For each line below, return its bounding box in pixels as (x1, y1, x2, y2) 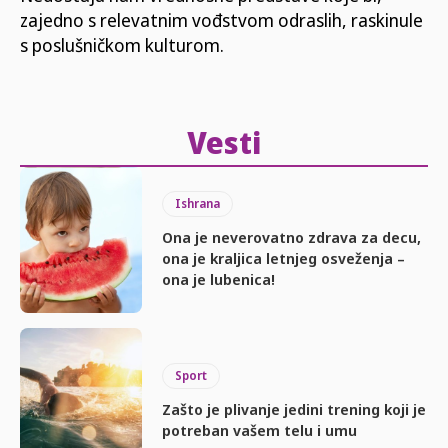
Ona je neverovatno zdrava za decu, (162, 226, 422, 247)
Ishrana (175, 194, 221, 212)
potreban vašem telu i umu (162, 419, 358, 440)
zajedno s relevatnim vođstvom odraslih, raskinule (20, 7, 423, 32)
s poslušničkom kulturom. (20, 32, 224, 57)
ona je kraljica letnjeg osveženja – (162, 247, 406, 268)
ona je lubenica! (162, 268, 276, 289)
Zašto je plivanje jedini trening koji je (162, 398, 427, 419)
